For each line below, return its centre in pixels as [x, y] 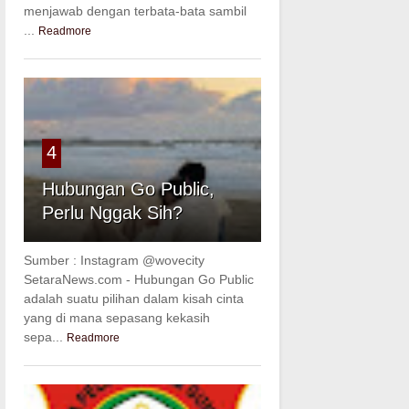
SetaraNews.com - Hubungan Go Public [138, 280]
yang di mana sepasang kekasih [116, 318]
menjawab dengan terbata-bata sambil [135, 11]
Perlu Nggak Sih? [112, 213]
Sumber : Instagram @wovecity [114, 261]
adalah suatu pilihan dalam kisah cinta [133, 299]
